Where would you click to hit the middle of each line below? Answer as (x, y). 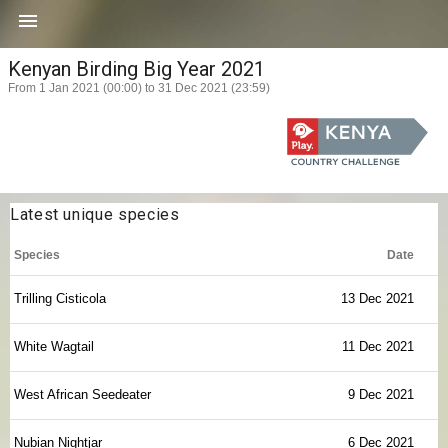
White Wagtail (54, 346)
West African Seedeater (82, 394)
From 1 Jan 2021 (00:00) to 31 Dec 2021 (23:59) (139, 88)
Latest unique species (95, 214)
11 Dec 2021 (378, 346)
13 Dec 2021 (377, 298)
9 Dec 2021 (381, 394)
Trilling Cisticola (60, 298)
